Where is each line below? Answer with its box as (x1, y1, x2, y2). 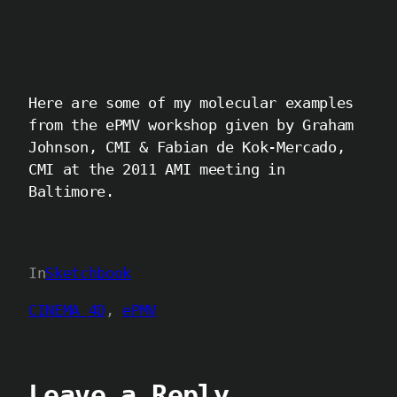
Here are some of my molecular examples (28, 94, 354, 113)
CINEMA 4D (28, 300, 105, 319)
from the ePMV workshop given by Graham (28, 116, 354, 135)
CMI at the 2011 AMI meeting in (28, 160, 285, 179)
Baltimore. (28, 183, 114, 201)
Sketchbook (45, 263, 131, 282)
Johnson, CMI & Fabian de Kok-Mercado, (28, 138, 346, 157)
